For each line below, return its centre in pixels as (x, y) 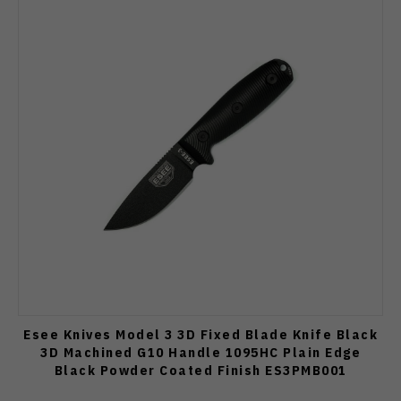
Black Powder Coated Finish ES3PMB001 (200, 370)
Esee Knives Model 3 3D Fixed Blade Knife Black (200, 334)
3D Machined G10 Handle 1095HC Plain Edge (200, 352)
